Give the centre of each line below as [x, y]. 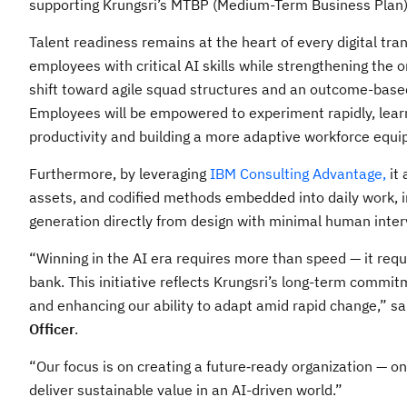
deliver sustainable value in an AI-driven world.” [186, 390]
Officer [52, 329]
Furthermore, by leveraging [119, 174]
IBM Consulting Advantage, [298, 174]
